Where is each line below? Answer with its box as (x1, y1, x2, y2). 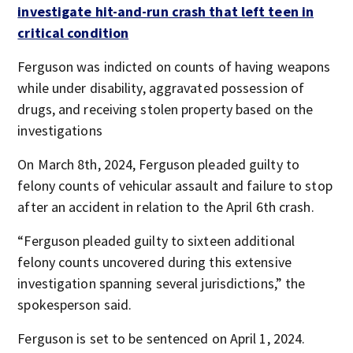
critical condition (17, 24, 129, 42)
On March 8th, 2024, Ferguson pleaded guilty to (17, 155, 299, 173)
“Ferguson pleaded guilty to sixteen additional (17, 232, 295, 250)
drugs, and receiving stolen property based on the (17, 100, 314, 118)
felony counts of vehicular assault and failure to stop (17, 176, 333, 195)
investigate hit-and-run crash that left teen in (17, 2, 314, 20)
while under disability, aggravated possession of (17, 79, 305, 97)
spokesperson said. (17, 295, 132, 314)
